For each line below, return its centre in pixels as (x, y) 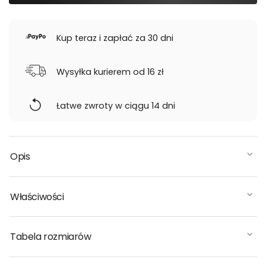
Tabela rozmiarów (51, 237)
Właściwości (37, 197)
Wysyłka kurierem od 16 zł (110, 72)
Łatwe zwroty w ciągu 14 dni (116, 106)
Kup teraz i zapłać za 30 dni (115, 38)
